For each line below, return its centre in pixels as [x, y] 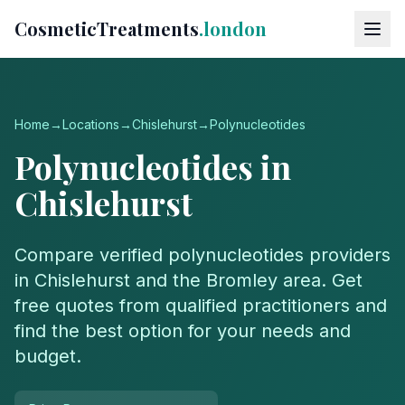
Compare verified [91, 255]
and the [168, 280]
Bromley [242, 280]
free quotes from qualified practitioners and [201, 306]
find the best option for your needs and [183, 331]
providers [347, 255]
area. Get [320, 280]
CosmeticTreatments [107, 28]
